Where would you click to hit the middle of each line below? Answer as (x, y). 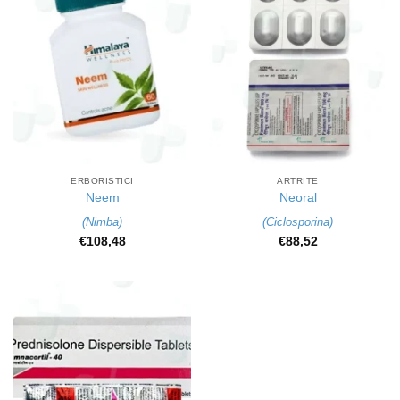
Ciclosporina (298, 221)
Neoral (298, 198)
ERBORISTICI (102, 180)
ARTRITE (298, 180)
